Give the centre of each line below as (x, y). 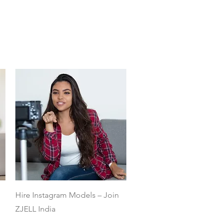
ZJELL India (35, 209)
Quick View (71, 193)
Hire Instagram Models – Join (67, 195)
